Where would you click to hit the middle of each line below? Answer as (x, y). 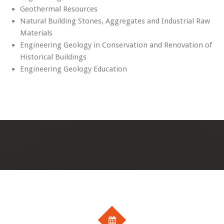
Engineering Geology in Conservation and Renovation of (116, 45)
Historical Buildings (53, 57)
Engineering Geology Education (73, 69)
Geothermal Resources (59, 9)
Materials (36, 33)
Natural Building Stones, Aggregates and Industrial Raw (115, 21)
